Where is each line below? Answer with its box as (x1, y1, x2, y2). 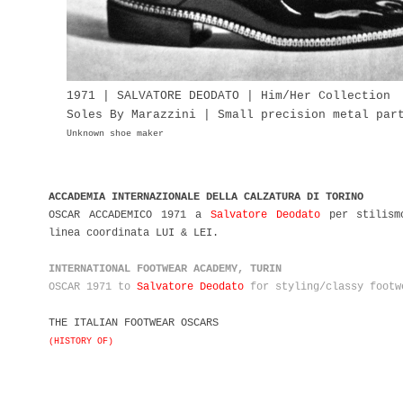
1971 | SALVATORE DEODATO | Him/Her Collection (67, 88, 390, 103)
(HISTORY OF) (49, 336, 113, 346)
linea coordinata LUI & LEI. (49, 226, 219, 239)
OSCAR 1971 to (49, 280, 137, 293)
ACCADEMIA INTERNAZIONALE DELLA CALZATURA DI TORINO (49, 190, 363, 203)
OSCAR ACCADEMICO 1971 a (49, 208, 210, 221)
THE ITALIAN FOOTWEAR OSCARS (49, 316, 219, 329)
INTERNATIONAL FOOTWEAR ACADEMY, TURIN (49, 262, 288, 275)
